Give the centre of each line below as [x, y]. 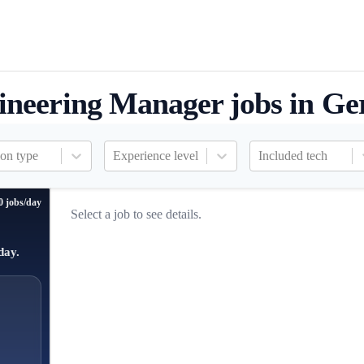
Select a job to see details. [136, 214]
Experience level [156, 156]
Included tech [293, 156]
